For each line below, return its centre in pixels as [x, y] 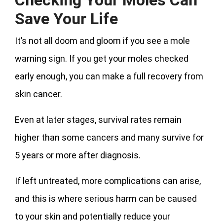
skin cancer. [38, 94]
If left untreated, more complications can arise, [108, 181]
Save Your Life [66, 18]
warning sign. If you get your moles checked [102, 58]
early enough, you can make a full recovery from [109, 76]
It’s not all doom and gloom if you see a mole [102, 40]
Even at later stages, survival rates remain [98, 119]
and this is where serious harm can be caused [106, 198]
